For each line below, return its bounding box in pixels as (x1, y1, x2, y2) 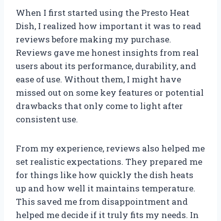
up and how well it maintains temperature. (16, 182, 195, 194)
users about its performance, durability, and (16, 60, 196, 72)
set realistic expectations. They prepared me (16, 155, 202, 167)
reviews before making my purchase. (16, 33, 171, 45)
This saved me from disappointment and (16, 195, 188, 207)
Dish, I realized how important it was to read (16, 20, 201, 32)
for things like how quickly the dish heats (16, 169, 193, 181)
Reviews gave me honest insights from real (16, 46, 199, 58)
